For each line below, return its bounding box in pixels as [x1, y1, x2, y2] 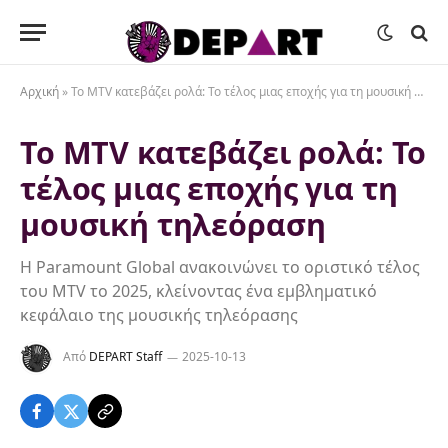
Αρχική [20, 83, 59, 100]
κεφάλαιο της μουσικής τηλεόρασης [20, 304, 298, 326]
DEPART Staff [89, 348, 162, 366]
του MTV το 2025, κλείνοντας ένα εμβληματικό [20, 280, 377, 302]
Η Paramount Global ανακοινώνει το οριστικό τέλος [20, 256, 420, 278]
